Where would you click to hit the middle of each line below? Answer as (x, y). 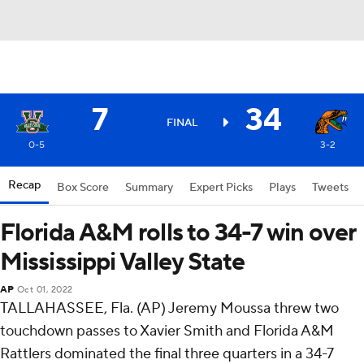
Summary (149, 188)
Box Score (83, 188)
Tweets (330, 188)
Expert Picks (221, 188)
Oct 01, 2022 (45, 290)
